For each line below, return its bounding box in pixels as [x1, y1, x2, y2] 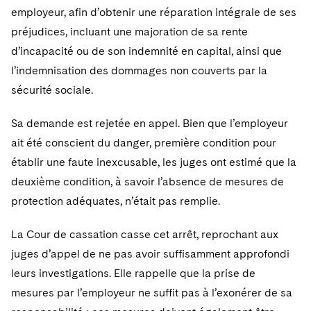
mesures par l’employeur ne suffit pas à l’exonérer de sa [11, 286, 292, 299]
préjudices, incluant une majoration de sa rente [11, 25, 248, 38]
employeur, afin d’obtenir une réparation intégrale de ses [11, 6, 296, 19]
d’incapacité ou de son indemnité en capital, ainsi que [11, 44, 282, 58]
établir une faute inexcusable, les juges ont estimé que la [11, 155, 296, 169]
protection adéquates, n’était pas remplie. [11, 194, 220, 208]
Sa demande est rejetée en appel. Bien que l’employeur [11, 117, 288, 130]
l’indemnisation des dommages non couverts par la [11, 64, 267, 77]
